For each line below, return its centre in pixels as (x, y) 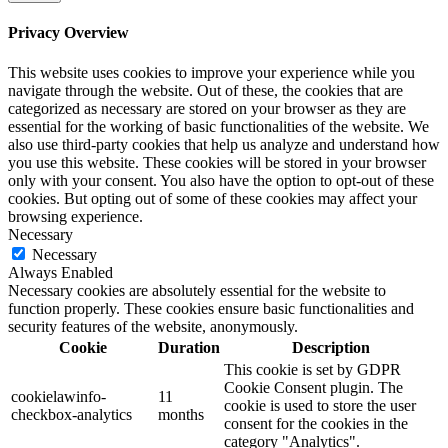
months (181, 414)
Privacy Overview (68, 33)
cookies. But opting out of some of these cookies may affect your (212, 198)
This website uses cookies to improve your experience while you (211, 72)
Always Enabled (60, 272)
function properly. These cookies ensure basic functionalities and (211, 308)
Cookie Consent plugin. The (313, 387)
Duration (189, 347)
